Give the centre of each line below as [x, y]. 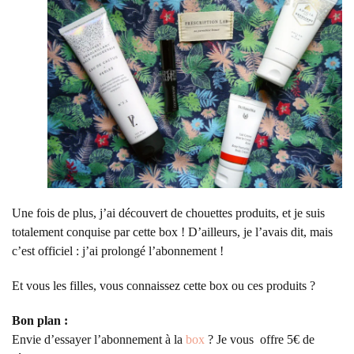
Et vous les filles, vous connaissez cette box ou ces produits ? [164, 286]
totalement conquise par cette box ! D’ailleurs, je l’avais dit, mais [172, 232]
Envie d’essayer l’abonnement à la [99, 340]
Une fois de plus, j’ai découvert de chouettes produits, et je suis [168, 213]
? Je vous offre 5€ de [260, 340]
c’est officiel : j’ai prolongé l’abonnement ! [118, 251]
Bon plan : [40, 321]
